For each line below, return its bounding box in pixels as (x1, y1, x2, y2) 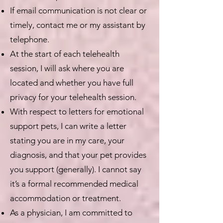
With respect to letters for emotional (10, 107, 144, 116)
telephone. (10, 34, 49, 44)
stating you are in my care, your (10, 135, 124, 145)
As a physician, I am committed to (10, 208, 132, 218)
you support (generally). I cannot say (10, 164, 141, 174)
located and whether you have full (10, 78, 133, 88)
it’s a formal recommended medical (10, 179, 138, 189)
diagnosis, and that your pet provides (10, 150, 146, 160)
